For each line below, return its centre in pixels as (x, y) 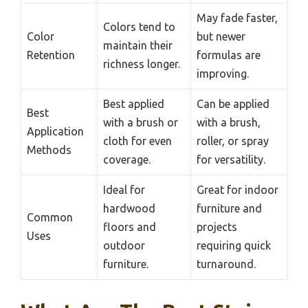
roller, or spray (233, 141)
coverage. (127, 159)
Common (50, 217)
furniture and (229, 208)
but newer (221, 36)
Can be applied (233, 103)
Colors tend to (139, 26)
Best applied (134, 103)
